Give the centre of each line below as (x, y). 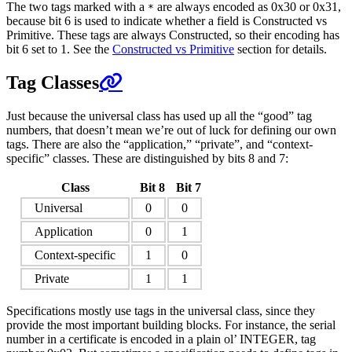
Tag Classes (53, 83)
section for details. (280, 49)
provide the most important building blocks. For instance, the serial (171, 324)
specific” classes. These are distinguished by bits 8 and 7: (147, 158)
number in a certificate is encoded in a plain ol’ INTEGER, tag (161, 339)
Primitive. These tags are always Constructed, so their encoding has (173, 35)
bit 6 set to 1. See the (59, 49)
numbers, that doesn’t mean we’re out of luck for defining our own (171, 130)
